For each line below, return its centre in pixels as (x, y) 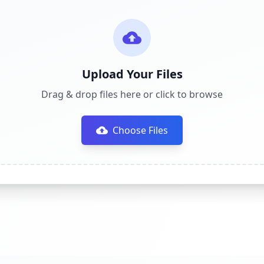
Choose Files (140, 130)
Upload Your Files (132, 74)
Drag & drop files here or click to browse (132, 94)
